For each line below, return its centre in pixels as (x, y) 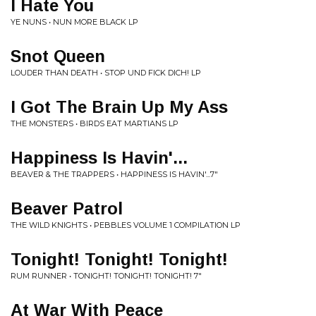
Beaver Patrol (67, 208)
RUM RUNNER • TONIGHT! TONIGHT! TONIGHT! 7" (106, 276)
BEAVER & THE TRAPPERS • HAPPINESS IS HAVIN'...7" (114, 174)
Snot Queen (58, 56)
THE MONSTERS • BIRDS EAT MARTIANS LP (95, 123)
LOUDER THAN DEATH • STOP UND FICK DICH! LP (106, 73)
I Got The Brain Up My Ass (119, 107)
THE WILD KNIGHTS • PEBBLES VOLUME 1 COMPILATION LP (126, 225)
